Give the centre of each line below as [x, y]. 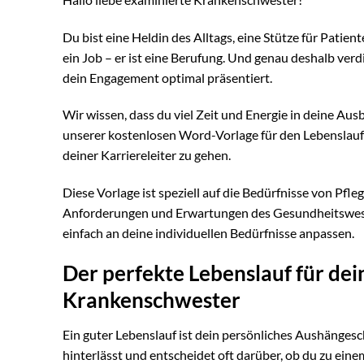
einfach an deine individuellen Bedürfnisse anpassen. [208, 233]
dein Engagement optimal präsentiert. [167, 77]
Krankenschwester [152, 299]
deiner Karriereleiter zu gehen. [147, 155]
